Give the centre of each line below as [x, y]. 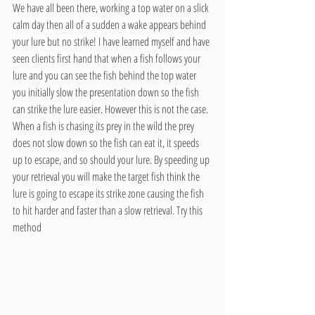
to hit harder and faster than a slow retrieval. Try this [109, 210]
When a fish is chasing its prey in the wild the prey [104, 126]
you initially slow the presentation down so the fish [107, 92]
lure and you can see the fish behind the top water [105, 75]
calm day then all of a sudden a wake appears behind [110, 25]
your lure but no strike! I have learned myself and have [112, 41]
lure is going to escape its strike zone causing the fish [109, 193]
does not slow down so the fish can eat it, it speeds [107, 143]
